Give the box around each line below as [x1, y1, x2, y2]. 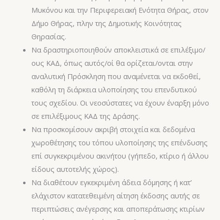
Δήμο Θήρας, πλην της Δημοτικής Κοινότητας [31, 18, 182, 28]
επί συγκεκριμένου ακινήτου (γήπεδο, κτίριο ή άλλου [31, 150, 209, 161]
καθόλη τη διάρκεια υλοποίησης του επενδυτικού [31, 84, 197, 94]
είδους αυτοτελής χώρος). [31, 164, 119, 174]
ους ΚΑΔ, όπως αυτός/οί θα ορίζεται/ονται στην [31, 57, 193, 68]
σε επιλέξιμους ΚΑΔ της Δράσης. [31, 110, 140, 121]
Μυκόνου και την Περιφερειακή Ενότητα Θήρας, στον [31, 4, 209, 15]
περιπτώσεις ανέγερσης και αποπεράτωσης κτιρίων [31, 203, 205, 214]
